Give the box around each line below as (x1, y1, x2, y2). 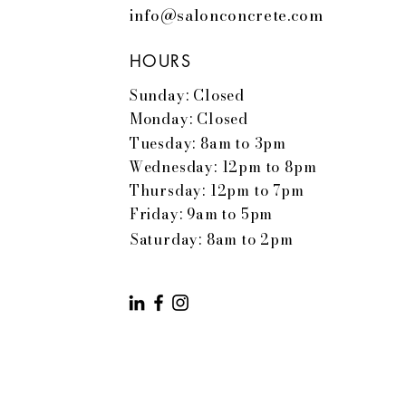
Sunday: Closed (129, 84, 246, 107)
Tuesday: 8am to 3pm (129, 132, 287, 155)
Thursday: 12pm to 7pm (129, 179, 304, 202)
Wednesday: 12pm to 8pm (128, 156, 317, 179)
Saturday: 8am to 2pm (130, 228, 294, 251)
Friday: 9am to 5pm (129, 203, 274, 226)
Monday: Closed (129, 108, 249, 130)
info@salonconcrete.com (128, 4, 324, 28)
